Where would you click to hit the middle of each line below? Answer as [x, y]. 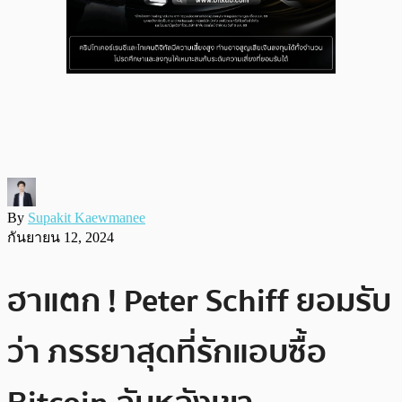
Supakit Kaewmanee [87, 217]
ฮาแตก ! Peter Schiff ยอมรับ [199, 301]
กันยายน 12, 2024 [61, 237]
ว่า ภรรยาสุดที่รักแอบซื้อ [167, 352]
